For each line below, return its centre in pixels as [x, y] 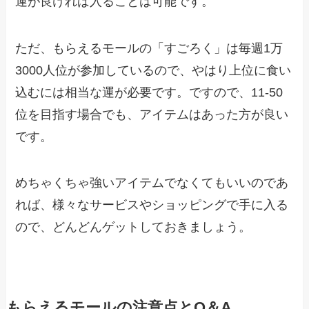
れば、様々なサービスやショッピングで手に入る [152, 205]
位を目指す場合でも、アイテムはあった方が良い [152, 114]
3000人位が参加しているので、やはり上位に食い [153, 70]
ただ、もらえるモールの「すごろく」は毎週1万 [149, 48]
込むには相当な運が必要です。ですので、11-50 [149, 92]
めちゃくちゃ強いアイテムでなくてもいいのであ [152, 183]
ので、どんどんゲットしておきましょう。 [133, 227]
